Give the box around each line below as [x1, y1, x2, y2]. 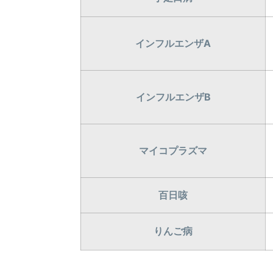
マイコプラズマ [139, 144, 207, 157]
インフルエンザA [135, 37, 211, 49]
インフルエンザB [135, 91, 211, 103]
